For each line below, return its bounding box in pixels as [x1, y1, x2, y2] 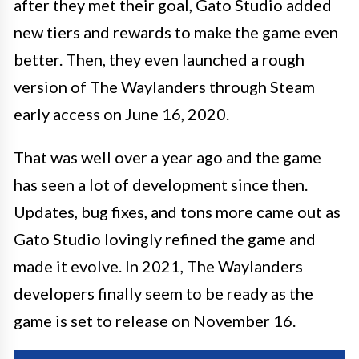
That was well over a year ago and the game [14, 147, 321, 167]
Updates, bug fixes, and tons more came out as [14, 201, 341, 221]
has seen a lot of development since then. [14, 174, 308, 194]
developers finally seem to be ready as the [14, 283, 313, 303]
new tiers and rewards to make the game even [14, 22, 338, 42]
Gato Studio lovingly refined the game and [14, 228, 316, 248]
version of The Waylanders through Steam [14, 76, 315, 96]
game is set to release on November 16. [14, 310, 296, 330]
